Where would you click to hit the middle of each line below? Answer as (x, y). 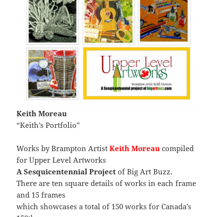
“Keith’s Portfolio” (48, 125)
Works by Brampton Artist (63, 148)
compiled (177, 148)
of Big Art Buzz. (144, 171)
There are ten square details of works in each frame (107, 183)
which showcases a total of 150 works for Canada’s (104, 206)
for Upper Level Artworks (62, 160)
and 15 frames (41, 194)
